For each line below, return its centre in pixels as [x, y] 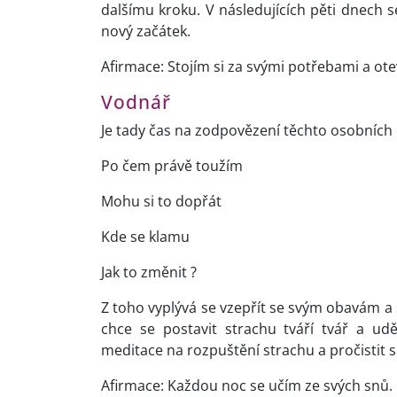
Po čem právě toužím [172, 166]
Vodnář [136, 102]
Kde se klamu [145, 237]
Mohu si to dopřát [161, 202]
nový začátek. [146, 31]
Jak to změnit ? [149, 272]
